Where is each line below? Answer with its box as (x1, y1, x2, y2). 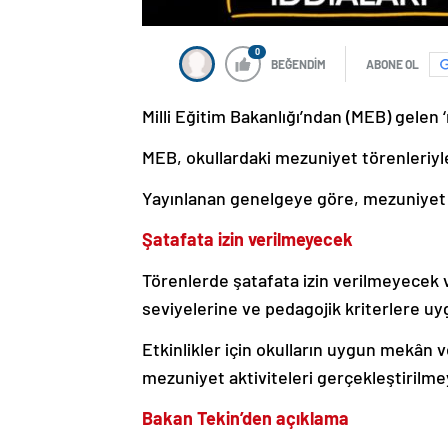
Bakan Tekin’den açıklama (142, 407, 349, 430)
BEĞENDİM (271, 57, 326, 72)
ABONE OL (366, 57, 419, 72)
